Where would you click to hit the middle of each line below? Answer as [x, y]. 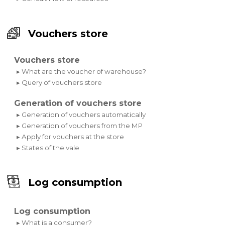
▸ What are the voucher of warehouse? [82, 71]
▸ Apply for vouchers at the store [71, 136]
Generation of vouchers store [78, 103]
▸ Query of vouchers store [60, 82]
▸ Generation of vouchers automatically [81, 114]
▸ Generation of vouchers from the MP [80, 125]
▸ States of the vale [48, 147]
